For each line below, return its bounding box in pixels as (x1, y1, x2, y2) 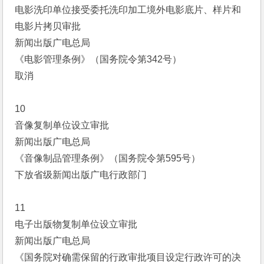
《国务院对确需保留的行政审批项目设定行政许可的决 (15, 252, 242, 262)
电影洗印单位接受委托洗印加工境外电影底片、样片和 (15, 5, 242, 15)
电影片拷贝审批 (15, 21, 81, 31)
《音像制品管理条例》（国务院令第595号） (15, 153, 201, 163)
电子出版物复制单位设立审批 (15, 219, 138, 229)
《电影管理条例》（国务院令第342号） (15, 54, 182, 64)
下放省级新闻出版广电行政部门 (15, 170, 147, 180)
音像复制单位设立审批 (15, 120, 110, 130)
